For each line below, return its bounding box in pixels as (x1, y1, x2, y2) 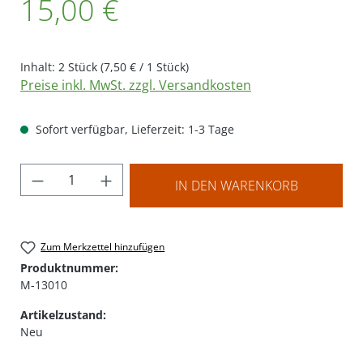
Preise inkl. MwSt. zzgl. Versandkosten (20, 75, 251, 94)
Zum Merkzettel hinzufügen (41, 239, 165, 254)
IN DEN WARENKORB (174, 176, 298, 194)
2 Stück (58, 58, 100, 75)
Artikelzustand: (20, 306, 106, 322)
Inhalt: (20, 58, 58, 75)
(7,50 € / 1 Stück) (100, 58, 189, 75)
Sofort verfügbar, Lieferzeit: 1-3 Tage (32, 121, 234, 137)
